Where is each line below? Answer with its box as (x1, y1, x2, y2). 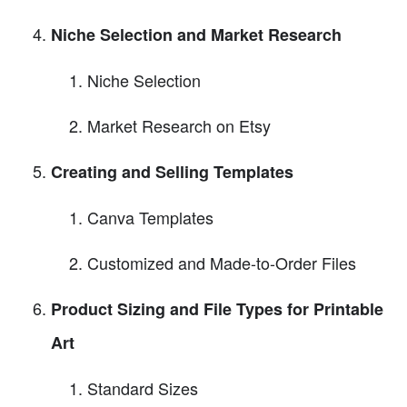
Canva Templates (87, 205, 213, 230)
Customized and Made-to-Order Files (87, 251, 356, 275)
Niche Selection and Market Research (51, 23, 342, 47)
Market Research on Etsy (87, 114, 271, 138)
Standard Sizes (87, 376, 198, 401)
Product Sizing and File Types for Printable (51, 297, 383, 322)
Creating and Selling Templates (51, 160, 293, 184)
